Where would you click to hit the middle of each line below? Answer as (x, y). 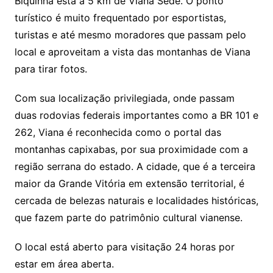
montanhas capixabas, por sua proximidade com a (131, 150)
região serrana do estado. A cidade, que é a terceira (135, 167)
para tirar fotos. (51, 69)
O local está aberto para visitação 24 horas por (124, 247)
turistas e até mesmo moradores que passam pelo (130, 35)
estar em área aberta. (64, 264)
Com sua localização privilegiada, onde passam (124, 98)
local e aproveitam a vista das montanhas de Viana (132, 52)
